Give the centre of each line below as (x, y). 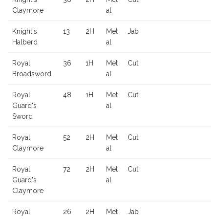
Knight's (25, 32)
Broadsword (32, 74)
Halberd (25, 42)
